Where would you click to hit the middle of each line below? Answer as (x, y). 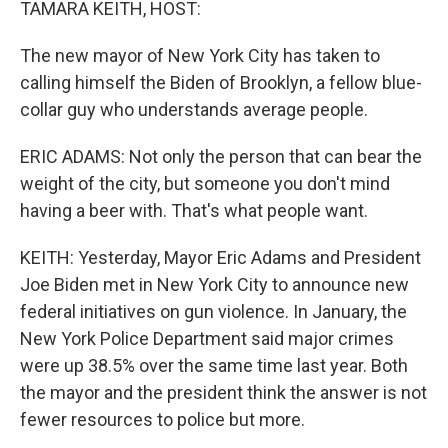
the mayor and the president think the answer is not (223, 392)
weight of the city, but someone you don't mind (205, 183)
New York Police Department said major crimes (207, 338)
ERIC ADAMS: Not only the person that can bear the (221, 156)
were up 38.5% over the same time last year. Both (214, 365)
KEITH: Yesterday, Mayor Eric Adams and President (220, 257)
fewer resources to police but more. (162, 419)
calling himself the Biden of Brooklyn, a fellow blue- (221, 82)
